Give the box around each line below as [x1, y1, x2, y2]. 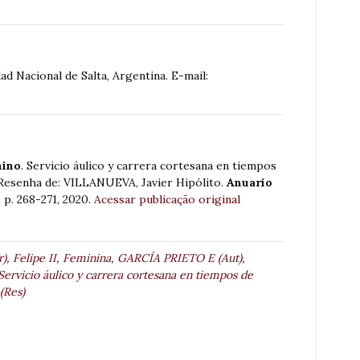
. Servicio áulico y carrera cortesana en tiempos [21, 158, 276, 174]
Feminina [63, 251, 111, 266]
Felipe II [13, 251, 56, 266]
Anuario [223, 175, 272, 190]
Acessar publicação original [94, 192, 240, 207]
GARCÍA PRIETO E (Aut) [117, 251, 242, 266]
